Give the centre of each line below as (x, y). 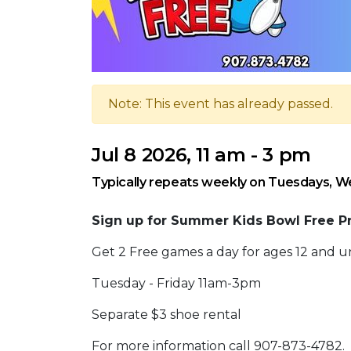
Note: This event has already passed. (221, 104)
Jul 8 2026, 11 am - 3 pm (201, 155)
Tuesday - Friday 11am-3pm (176, 283)
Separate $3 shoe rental (166, 315)
